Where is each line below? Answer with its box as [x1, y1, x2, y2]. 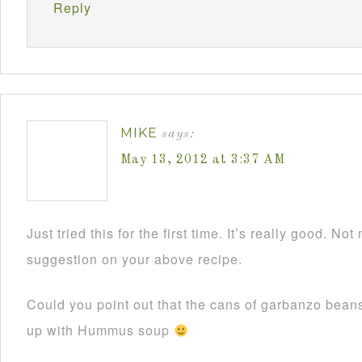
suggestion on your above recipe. [27, 250, 242, 268]
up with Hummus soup [27, 321, 174, 339]
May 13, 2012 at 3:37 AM [120, 154, 285, 166]
